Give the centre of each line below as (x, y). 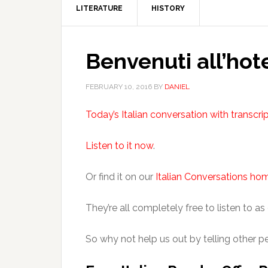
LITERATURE (99, 8)
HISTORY (168, 8)
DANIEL (177, 87)
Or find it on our (121, 177)
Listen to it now (119, 146)
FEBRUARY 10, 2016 (119, 87)
